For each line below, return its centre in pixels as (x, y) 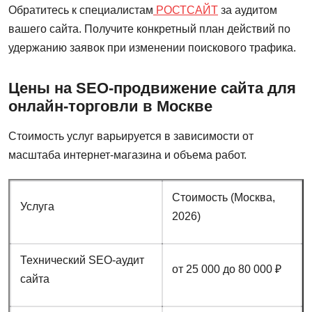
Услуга (37, 206)
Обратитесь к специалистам (81, 10)
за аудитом (248, 10)
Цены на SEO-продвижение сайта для (152, 88)
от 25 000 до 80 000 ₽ (226, 269)
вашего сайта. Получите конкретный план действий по (149, 29)
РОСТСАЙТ (186, 10)
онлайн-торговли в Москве (110, 107)
